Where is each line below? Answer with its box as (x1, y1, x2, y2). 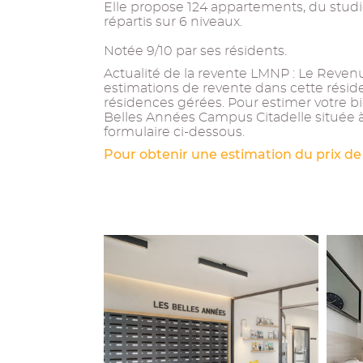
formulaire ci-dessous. (104, 126, 245, 139)
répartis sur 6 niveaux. (104, 15, 242, 28)
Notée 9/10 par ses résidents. (104, 45, 287, 58)
